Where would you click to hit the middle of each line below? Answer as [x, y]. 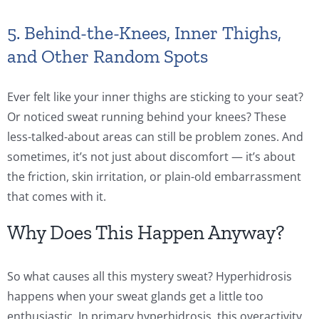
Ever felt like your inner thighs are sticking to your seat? [155, 97]
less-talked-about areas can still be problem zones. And [155, 137]
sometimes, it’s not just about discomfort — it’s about [151, 157]
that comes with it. [57, 197]
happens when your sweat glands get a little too [135, 296]
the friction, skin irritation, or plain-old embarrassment [154, 177]
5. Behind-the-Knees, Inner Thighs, [144, 33]
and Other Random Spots [108, 57]
